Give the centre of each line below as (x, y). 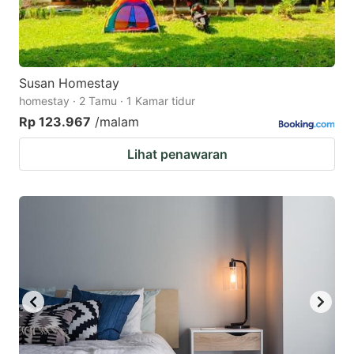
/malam (117, 122)
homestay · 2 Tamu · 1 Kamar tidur (107, 101)
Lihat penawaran (177, 154)
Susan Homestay (69, 83)
